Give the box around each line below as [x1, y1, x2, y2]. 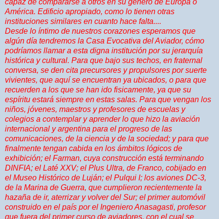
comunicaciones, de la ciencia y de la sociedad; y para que [5, 134, 209, 143]
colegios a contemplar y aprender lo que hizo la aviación [5, 114, 200, 123]
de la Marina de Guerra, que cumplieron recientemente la [5, 183, 202, 192]
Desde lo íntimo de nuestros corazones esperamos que [5, 26, 196, 35]
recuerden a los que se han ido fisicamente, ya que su [5, 85, 191, 94]
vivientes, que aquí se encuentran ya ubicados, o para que [5, 75, 206, 84]
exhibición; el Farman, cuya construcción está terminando [5, 153, 204, 162]
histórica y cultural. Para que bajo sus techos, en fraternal [5, 56, 202, 65]
